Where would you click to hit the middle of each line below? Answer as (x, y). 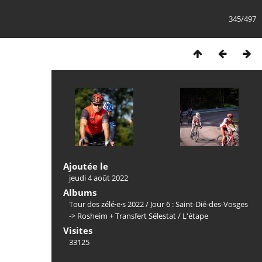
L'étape (195, 216)
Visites (78, 230)
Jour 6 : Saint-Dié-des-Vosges (199, 204)
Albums (80, 192)
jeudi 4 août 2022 (99, 178)
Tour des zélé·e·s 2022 (106, 204)
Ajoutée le (86, 166)
